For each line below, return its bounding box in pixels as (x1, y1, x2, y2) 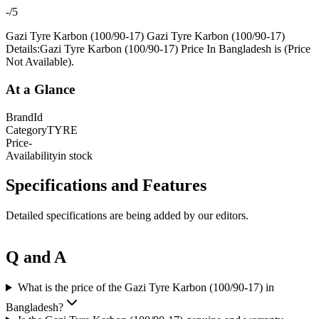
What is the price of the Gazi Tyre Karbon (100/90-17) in (17, 281, 274, 294)
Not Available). (6, 56, 74, 68)
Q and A (6, 248, 66, 267)
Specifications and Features (6, 176, 206, 195)
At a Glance (6, 81, 75, 97)
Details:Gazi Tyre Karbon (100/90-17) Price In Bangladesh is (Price (6, 43, 310, 56)
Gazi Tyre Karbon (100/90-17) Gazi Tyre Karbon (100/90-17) (6, 30, 285, 43)
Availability (6, 149, 58, 162)
